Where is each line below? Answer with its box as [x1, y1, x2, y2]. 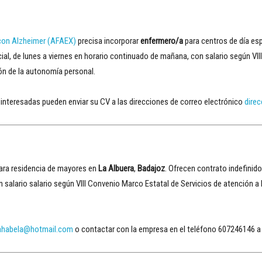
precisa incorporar [76, 36, 140, 46]
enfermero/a [140, 36, 183, 46]
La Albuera [98, 163, 134, 174]
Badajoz [137, 163, 165, 174]
